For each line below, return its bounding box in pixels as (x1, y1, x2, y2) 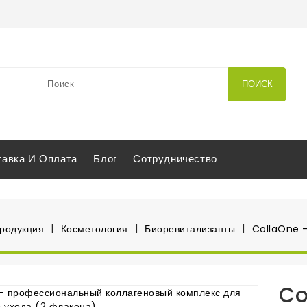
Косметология (60, 222, 128, 236)
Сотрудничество (133, 151, 217, 167)
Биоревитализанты (145, 222, 235, 236)
